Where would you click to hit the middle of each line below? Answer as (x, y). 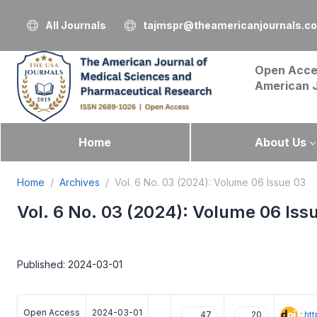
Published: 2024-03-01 (70, 264)
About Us (280, 142)
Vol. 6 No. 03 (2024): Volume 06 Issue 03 (210, 182)
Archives (80, 182)
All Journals (76, 25)
